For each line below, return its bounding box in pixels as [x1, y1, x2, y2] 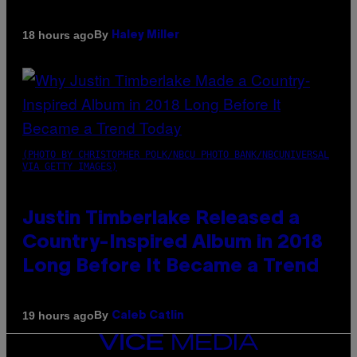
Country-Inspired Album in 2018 [22, 234, 323, 253]
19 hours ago [22, 308, 94, 322]
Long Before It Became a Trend [22, 258, 319, 277]
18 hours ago [22, 28, 94, 41]
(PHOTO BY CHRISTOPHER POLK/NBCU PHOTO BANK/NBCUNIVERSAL [22, 149, 329, 161]
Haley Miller [112, 30, 179, 41]
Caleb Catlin [112, 311, 184, 322]
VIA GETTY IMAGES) [22, 161, 117, 173]
